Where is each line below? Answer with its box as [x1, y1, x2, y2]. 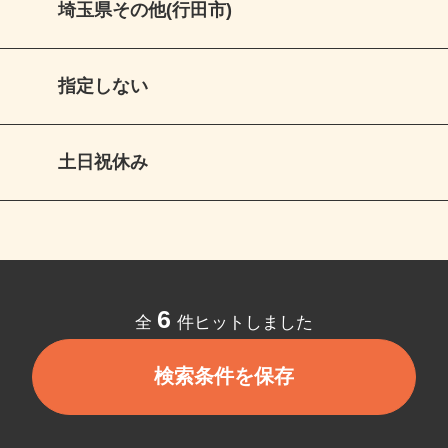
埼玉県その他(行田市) [66, 7, 244, 29]
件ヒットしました [182, 325, 326, 345]
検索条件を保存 [163, 378, 307, 402]
